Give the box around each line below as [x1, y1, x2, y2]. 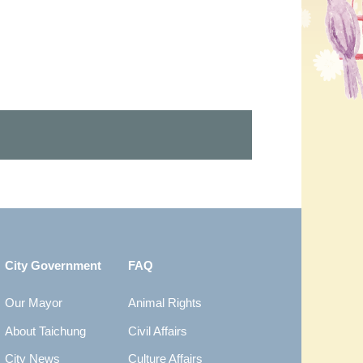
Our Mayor [4, 296, 62, 310]
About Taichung [4, 323, 86, 338]
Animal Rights [127, 296, 202, 310]
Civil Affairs [127, 323, 187, 338]
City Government [4, 258, 101, 272]
